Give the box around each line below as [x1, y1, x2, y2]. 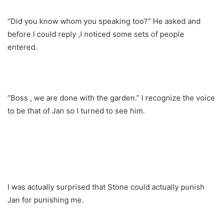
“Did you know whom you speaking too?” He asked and [7, 16, 201, 26]
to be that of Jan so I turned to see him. [7, 106, 145, 115]
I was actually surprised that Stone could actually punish [7, 182, 205, 192]
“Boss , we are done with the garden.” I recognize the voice [7, 93, 215, 103]
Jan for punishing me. [7, 195, 84, 205]
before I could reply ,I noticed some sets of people [7, 29, 184, 39]
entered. [7, 42, 37, 52]
